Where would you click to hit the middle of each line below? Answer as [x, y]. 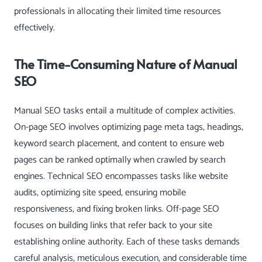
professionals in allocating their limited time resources [118, 11]
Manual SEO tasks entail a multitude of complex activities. [125, 111]
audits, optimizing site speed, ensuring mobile [100, 192]
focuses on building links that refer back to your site [113, 225]
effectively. [35, 27]
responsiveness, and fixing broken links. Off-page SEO [117, 209]
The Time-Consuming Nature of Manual [126, 63]
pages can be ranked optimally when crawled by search [120, 160]
